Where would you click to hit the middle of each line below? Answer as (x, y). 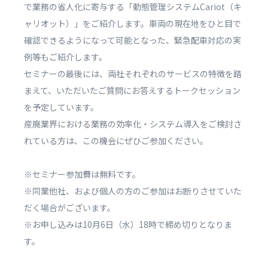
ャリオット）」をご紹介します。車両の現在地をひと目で (133, 23)
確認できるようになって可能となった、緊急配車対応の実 (133, 40)
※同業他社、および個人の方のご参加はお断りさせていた (133, 191)
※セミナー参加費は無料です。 (82, 174)
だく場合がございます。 (70, 208)
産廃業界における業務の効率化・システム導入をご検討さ (133, 124)
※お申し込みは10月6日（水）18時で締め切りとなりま (128, 224)
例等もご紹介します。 (66, 57)
